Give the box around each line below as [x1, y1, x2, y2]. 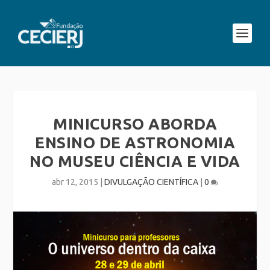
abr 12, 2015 [52, 177, 98, 187]
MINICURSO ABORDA [53, 115, 217, 133]
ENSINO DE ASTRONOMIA [35, 134, 235, 151]
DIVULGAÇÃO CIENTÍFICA [104, 177, 198, 187]
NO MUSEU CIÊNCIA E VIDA [30, 152, 240, 170]
